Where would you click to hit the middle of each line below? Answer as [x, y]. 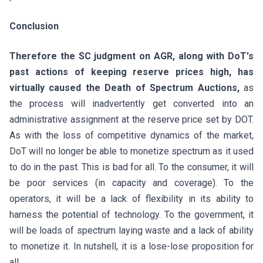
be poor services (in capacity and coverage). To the [131, 183]
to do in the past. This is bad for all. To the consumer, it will [131, 167]
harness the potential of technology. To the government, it [131, 215]
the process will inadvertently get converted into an [131, 104]
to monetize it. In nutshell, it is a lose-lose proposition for [131, 246]
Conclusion [34, 26]
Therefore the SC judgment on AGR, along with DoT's [131, 56]
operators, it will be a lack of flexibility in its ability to [131, 199]
